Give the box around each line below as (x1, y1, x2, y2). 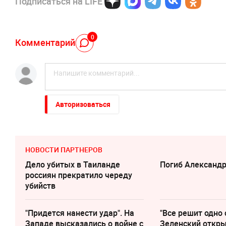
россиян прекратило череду (25, 169, 132, 181)
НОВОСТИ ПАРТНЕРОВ (25, 145, 102, 155)
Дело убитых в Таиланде (25, 159, 120, 171)
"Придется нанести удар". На (25, 207, 134, 219)
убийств (25, 180, 55, 192)
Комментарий (15, 36, 75, 48)
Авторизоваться (55, 99, 110, 109)
